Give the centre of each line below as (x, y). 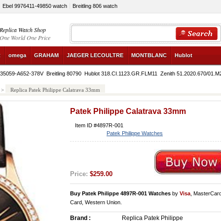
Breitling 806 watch (95, 6)
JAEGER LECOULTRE (95, 55)
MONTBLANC (149, 55)
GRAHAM (46, 55)
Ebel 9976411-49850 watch (35, 6)
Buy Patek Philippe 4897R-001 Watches (120, 193)
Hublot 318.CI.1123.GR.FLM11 (121, 74)
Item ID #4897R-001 (99, 125)
